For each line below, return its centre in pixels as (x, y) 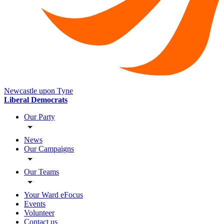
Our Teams (41, 172)
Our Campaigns (49, 149)
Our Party (39, 117)
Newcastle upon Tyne (38, 91)
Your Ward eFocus (53, 195)
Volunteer (39, 213)
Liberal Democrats (36, 100)
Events (35, 204)
